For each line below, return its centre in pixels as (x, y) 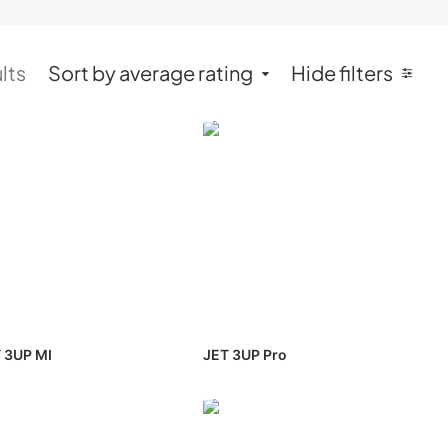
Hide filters (342, 72)
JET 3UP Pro (244, 354)
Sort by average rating (150, 72)
